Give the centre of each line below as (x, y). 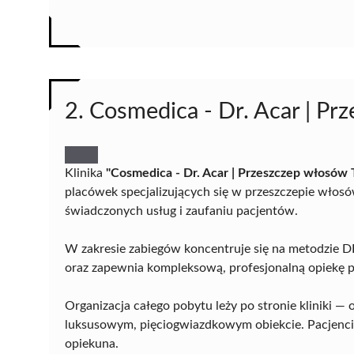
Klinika (85, 173)
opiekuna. (92, 344)
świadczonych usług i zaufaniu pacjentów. (181, 211)
